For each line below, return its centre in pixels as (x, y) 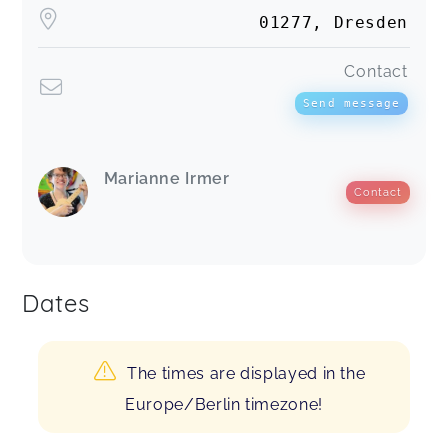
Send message (351, 103)
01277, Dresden (333, 22)
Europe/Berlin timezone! (224, 405)
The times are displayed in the (246, 374)
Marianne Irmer (166, 179)
